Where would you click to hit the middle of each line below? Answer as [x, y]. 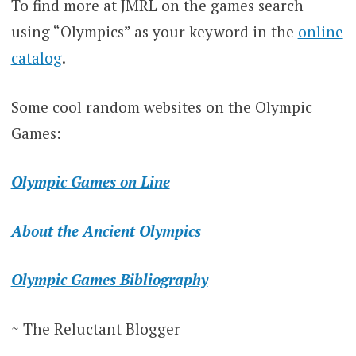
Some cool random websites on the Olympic [161, 106]
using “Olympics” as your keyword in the [154, 32]
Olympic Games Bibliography [109, 280]
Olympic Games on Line [90, 182]
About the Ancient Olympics [106, 230]
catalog [36, 58]
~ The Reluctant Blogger [95, 328]
